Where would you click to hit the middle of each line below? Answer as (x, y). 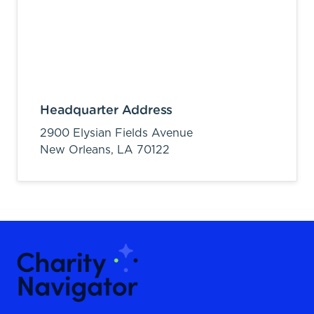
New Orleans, (78, 150)
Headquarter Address (107, 110)
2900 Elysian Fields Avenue (116, 133)
